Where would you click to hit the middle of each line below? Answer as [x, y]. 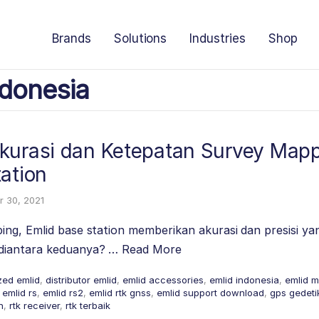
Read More [152, 249]
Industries [218, 38]
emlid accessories [163, 280]
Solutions [140, 38]
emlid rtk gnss [120, 293]
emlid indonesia [244, 280]
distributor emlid [81, 280]
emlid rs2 [63, 293]
